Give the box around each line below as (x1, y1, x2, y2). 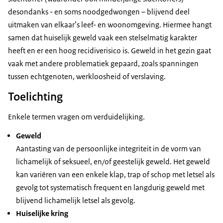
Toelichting (8, 89, 63, 105)
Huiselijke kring (16, 209, 68, 219)
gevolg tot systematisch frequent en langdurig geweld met (16, 183, 205, 193)
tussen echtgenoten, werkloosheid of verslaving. (8, 72, 166, 82)
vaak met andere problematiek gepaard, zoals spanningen (8, 59, 199, 69)
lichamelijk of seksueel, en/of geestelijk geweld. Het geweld (16, 157, 210, 167)
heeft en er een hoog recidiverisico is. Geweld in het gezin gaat (8, 46, 211, 56)
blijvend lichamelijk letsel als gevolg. (16, 196, 135, 206)
